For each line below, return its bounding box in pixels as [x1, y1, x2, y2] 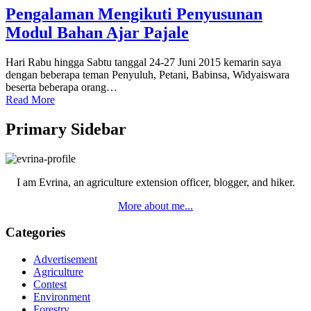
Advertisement [33, 253, 97, 266]
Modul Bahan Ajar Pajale [6, 23, 189, 42]
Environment [33, 291, 90, 303]
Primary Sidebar [6, 119, 126, 138]
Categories [6, 225, 65, 240]
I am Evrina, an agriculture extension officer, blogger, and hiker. [16, 176, 295, 188]
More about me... [118, 199, 193, 212]
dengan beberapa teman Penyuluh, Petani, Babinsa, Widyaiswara [6, 68, 289, 81]
